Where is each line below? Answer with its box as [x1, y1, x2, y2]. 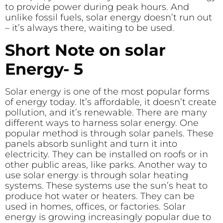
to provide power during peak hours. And [5, 1, 189, 13]
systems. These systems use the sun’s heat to [5, 180, 208, 191]
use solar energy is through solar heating [5, 169, 188, 181]
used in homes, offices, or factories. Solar [5, 201, 186, 212]
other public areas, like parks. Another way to [5, 159, 207, 170]
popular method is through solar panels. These [5, 127, 214, 139]
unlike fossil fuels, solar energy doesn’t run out [5, 12, 212, 23]
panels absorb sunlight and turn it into [5, 138, 177, 149]
